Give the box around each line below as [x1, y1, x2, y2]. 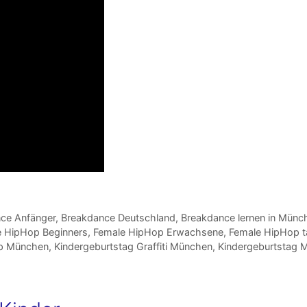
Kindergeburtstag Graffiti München [54, 241, 212, 253]
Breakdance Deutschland [60, 212, 175, 224]
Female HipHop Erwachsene [93, 226, 223, 238]
